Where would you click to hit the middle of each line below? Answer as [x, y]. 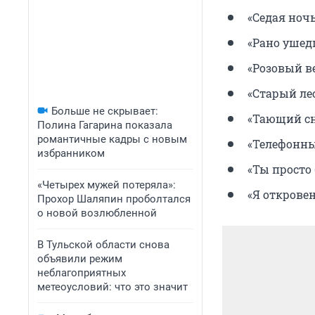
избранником [71, 153]
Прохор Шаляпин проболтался [114, 199]
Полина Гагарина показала [105, 125]
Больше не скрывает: [105, 111]
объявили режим [80, 259]
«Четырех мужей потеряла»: [107, 185]
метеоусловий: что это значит [112, 287]
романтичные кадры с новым [112, 139]
